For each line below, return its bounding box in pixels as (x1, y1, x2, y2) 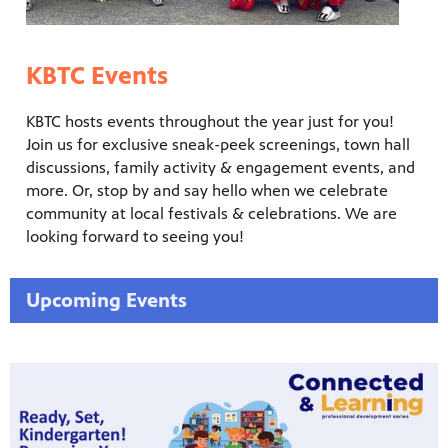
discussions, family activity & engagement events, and (26, 158, 415, 178)
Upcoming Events (26, 288, 187, 312)
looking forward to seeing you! (26, 227, 244, 247)
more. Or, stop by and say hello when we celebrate (26, 181, 388, 201)
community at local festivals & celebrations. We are (26, 204, 397, 224)
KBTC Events (26, 61, 168, 91)
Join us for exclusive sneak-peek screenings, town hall (26, 135, 410, 155)
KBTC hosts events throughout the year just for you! (26, 112, 394, 132)
